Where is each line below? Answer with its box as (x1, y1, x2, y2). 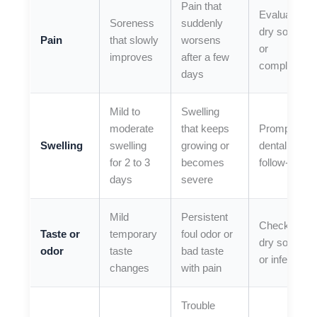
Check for (259, 219, 305, 231)
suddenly (181, 17, 224, 29)
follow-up (259, 156, 301, 168)
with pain (181, 262, 222, 274)
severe (181, 173, 214, 185)
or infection (259, 253, 310, 265)
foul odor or (181, 228, 234, 240)
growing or (181, 139, 230, 151)
